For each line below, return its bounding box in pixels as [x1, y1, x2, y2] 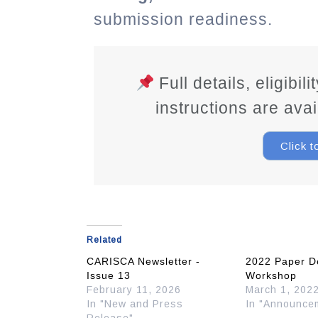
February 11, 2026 [87, 284, 181, 296]
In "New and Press [87, 298, 183, 310]
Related [87, 235, 122, 246]
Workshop [246, 270, 297, 282]
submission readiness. [94, 10, 273, 29]
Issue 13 [87, 270, 131, 282]
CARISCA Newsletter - [87, 256, 200, 268]
